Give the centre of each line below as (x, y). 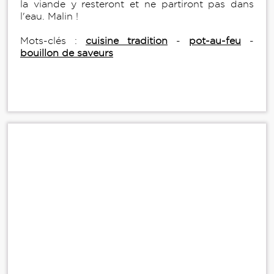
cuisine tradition (127, 41)
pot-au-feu (215, 41)
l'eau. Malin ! (49, 17)
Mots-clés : (53, 41)
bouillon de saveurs (67, 53)
